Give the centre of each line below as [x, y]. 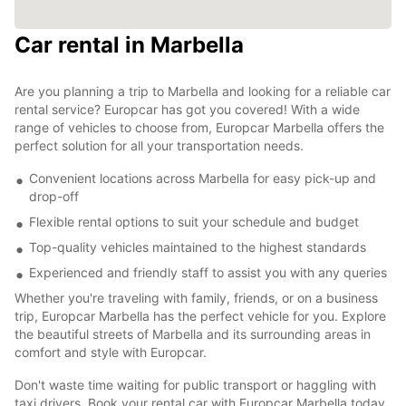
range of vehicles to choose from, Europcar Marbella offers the [199, 127]
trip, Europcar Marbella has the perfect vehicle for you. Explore [200, 315]
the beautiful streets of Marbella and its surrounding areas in [193, 333]
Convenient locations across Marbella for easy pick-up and [203, 178]
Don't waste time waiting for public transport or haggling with [195, 384]
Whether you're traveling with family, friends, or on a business [196, 297]
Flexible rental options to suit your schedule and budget [194, 221]
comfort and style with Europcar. [111, 352]
